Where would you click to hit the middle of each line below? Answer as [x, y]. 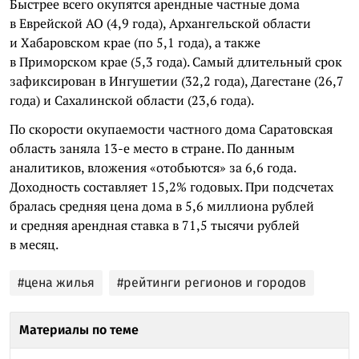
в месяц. [34, 244]
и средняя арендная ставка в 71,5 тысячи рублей [155, 225]
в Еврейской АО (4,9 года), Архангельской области [160, 23]
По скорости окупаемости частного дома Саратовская [171, 129]
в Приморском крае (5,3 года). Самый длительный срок [176, 61]
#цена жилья [56, 282]
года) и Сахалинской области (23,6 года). [132, 100]
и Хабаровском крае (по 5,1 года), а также [135, 42]
